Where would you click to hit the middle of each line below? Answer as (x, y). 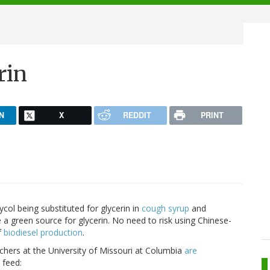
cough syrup (165, 209)
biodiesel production (43, 233)
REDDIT (137, 115)
